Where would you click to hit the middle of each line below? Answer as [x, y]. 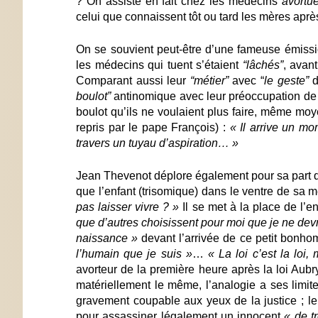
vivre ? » [159, 207]
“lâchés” [263, 65]
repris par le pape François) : [153, 127]
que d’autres [107, 222]
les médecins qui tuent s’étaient [159, 65]
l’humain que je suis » [134, 253]
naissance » [109, 238]
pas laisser [104, 207]
